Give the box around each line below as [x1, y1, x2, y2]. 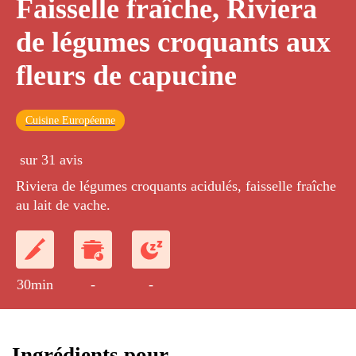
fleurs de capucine [16, 60, 237, 92]
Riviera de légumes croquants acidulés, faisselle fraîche [16, 178, 336, 195]
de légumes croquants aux [16, 26, 331, 59]
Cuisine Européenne [25, 114, 115, 127]
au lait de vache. [16, 197, 110, 214]
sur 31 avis [20, 152, 83, 168]
